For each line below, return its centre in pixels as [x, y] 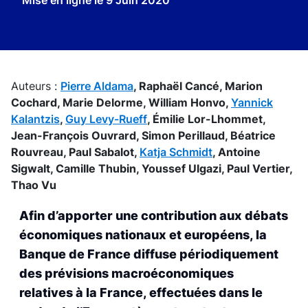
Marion [244, 86]
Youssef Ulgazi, [184, 168]
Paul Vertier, [260, 168]
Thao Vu [34, 185]
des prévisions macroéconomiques [126, 274]
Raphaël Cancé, [182, 86]
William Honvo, [190, 102]
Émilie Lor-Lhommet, [209, 119]
